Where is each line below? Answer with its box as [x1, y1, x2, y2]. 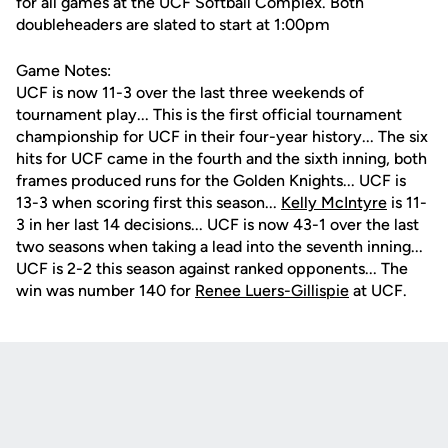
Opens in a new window [110, 399, 273, 417]
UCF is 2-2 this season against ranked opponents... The [16, 259, 408, 278]
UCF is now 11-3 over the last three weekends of [16, 83, 364, 102]
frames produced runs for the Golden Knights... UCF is [16, 171, 406, 190]
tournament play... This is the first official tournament [16, 105, 402, 124]
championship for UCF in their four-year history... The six [16, 127, 428, 146]
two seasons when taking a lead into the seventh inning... [16, 237, 423, 256]
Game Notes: [16, 61, 111, 80]
